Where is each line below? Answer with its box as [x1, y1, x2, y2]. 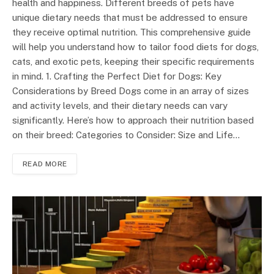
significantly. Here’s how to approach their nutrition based [12, 115, 254, 126]
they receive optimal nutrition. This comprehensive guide [12, 27, 251, 38]
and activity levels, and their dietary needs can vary [12, 100, 228, 111]
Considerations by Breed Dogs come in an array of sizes [12, 86, 249, 97]
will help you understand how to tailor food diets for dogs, [12, 42, 259, 53]
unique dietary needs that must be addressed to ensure [12, 12, 248, 23]
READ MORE [23, 160, 67, 169]
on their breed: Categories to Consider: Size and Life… [12, 130, 240, 141]
